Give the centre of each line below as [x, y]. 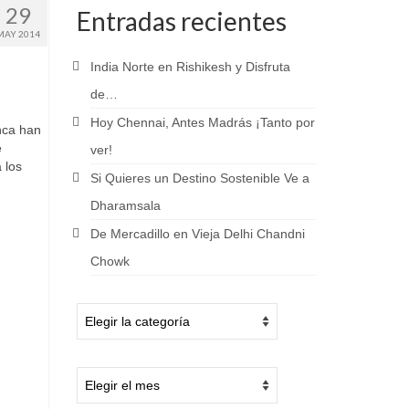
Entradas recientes [181, 21]
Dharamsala [125, 206]
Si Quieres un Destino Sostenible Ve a [199, 178]
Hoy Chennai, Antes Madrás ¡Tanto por [202, 123]
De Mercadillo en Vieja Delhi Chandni [197, 234]
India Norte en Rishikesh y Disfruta [190, 67]
